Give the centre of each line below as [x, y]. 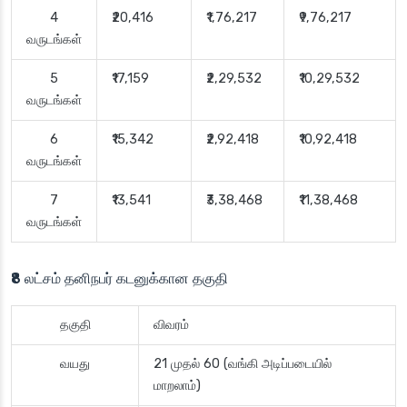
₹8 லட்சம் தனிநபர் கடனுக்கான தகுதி [119, 279]
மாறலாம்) [177, 386]
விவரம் [171, 325]
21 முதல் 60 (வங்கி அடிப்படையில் [243, 364]
